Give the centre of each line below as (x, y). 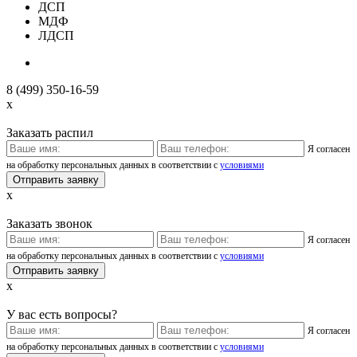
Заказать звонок (49, 223)
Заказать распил (50, 132)
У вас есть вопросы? (62, 314)
